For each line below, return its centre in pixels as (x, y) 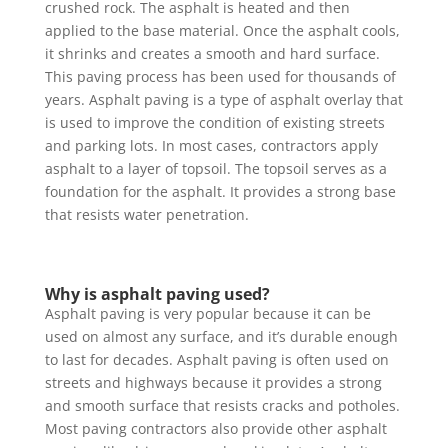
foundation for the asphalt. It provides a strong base (220, 192)
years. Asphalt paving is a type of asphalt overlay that (223, 100)
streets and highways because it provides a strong (213, 383)
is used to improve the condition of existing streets (214, 123)
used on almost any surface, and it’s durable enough (221, 337)
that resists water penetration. (146, 215)
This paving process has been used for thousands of (220, 77)
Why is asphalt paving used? (157, 294)
